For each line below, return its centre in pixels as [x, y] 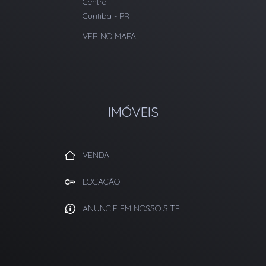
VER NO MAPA [109, 36]
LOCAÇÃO [101, 182]
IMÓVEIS [133, 112]
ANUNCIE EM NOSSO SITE [131, 208]
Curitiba [97, 16]
